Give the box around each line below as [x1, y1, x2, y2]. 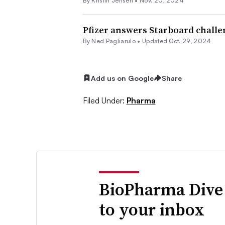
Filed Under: [82, 95, 125, 106]
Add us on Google [90, 73, 154, 82]
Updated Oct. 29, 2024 [142, 37, 211, 45]
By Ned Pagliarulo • [82, 37, 142, 45]
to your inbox [99, 198, 205, 221]
